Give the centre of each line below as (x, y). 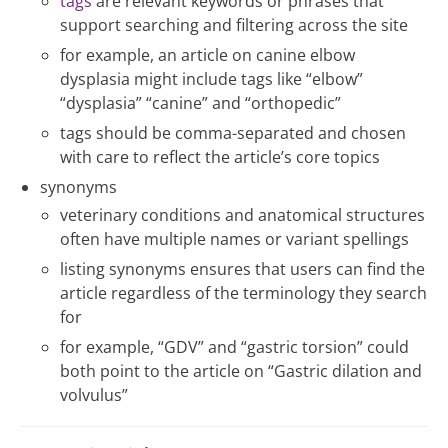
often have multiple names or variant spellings (234, 239)
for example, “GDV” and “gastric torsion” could (234, 347)
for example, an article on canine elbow (207, 55)
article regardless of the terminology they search (243, 293)
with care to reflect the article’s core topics (220, 157)
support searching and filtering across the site (234, 25)
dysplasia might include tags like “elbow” (211, 79)
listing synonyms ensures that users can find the (242, 269)
